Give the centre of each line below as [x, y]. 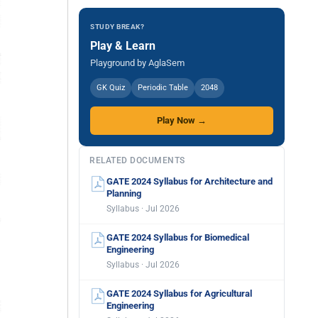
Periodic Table [163, 88]
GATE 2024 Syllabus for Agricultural [179, 294]
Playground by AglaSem [137, 63]
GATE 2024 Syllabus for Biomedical [178, 237]
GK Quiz [111, 88]
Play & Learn [123, 46]
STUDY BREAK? [117, 27]
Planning [124, 193]
